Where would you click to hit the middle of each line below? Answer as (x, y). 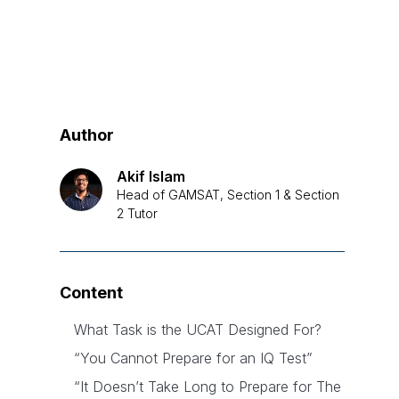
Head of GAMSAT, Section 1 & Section (228, 195)
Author (87, 135)
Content (92, 293)
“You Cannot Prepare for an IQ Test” (194, 358)
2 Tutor (138, 214)
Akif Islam (151, 177)
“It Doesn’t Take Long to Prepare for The (208, 387)
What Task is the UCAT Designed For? (198, 330)
